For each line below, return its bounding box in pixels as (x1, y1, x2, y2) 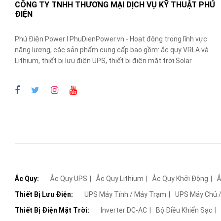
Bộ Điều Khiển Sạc (156, 206, 213, 214)
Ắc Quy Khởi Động (152, 175, 208, 183)
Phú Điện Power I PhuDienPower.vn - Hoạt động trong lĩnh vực (15, 35, 207, 43)
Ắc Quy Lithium (96, 175, 144, 183)
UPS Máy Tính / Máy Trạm (84, 190, 166, 198)
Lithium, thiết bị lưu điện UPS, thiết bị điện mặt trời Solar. (15, 57, 193, 65)
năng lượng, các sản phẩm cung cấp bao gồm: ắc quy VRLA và (15, 46, 209, 54)
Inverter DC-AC (101, 206, 147, 214)
